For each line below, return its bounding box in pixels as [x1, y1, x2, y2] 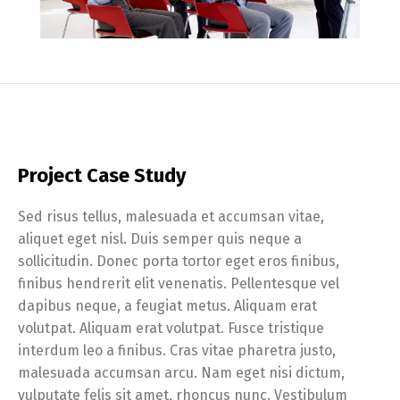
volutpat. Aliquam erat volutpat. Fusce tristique [18, 320, 324, 337]
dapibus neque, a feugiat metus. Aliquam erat [18, 297, 317, 315]
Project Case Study [18, 163, 186, 188]
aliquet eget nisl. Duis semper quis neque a [18, 230, 302, 248]
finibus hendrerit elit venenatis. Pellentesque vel [18, 275, 339, 293]
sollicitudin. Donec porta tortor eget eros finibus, [18, 253, 339, 271]
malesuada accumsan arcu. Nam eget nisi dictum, [18, 364, 345, 382]
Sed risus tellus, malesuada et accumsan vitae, [18, 208, 324, 226]
